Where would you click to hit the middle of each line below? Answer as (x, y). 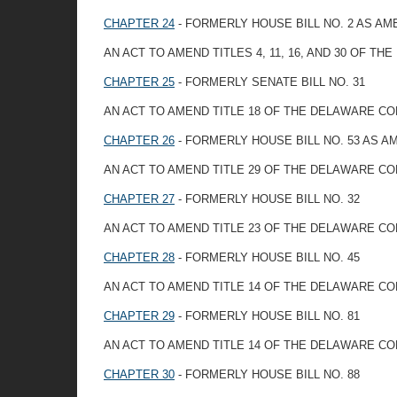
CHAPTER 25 (139, 82)
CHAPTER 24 (139, 23)
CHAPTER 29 (139, 316)
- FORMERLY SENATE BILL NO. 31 (270, 82)
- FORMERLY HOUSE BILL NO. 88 (267, 374)
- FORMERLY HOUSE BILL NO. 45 (267, 257)
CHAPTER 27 (139, 199)
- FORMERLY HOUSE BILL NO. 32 (267, 199)
